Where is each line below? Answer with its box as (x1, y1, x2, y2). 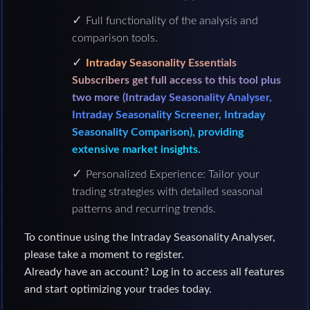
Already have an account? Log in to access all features (24, 266, 284, 277)
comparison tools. (71, 33, 158, 44)
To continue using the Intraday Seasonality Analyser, (24, 232, 275, 243)
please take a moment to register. (24, 249, 184, 260)
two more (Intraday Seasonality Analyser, (71, 92, 272, 103)
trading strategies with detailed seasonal (71, 186, 263, 197)
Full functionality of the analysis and (85, 15, 258, 26)
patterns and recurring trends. (71, 203, 216, 215)
